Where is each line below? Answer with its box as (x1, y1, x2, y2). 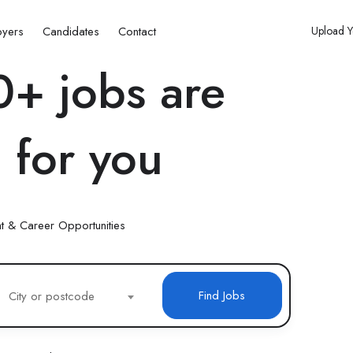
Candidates (43, 23, 99, 40)
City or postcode (9, 288, 95, 305)
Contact (118, 23, 156, 40)
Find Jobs (199, 287, 246, 304)
